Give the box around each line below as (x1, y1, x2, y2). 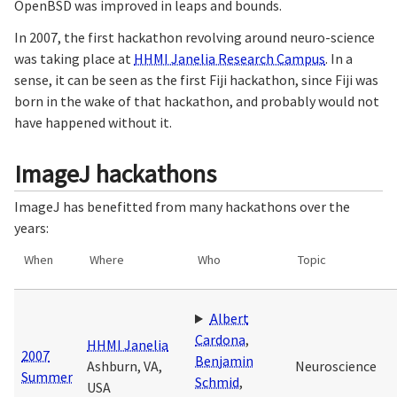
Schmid (195, 373, 239, 392)
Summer (21, 368, 73, 386)
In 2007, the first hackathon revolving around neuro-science (14, 27, 375, 46)
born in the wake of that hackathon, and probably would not (14, 91, 379, 110)
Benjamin (195, 352, 253, 370)
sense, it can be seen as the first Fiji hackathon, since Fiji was (14, 70, 378, 89)
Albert (209, 309, 249, 328)
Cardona (195, 331, 245, 349)
